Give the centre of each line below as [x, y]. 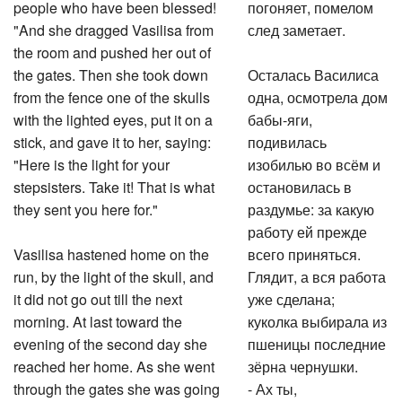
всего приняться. [305, 252]
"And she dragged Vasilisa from [114, 27]
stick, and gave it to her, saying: [112, 140]
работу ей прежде [308, 229]
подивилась [288, 140]
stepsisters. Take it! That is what [114, 184]
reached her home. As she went [114, 364]
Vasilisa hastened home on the [111, 252]
